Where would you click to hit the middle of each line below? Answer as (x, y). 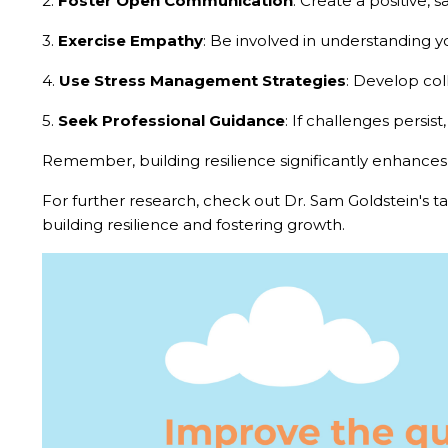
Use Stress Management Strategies (202, 81)
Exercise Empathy (130, 41)
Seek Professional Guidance (171, 121)
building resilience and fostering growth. (193, 225)
